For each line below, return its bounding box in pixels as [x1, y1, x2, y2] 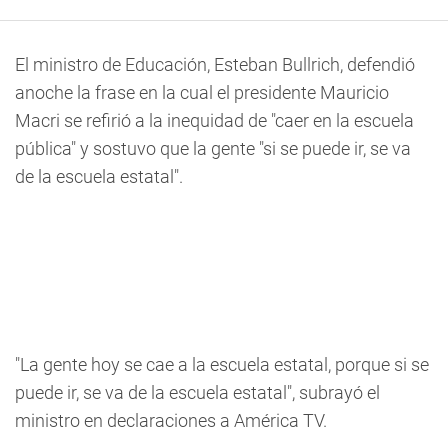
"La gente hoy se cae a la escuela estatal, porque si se [15, 354, 429, 376]
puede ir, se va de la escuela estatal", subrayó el [15, 382, 380, 404]
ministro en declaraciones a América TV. [15, 410, 327, 432]
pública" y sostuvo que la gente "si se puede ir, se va [15, 138, 411, 160]
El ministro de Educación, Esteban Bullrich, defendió [15, 54, 415, 76]
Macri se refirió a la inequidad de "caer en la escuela [15, 110, 414, 132]
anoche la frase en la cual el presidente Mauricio [15, 82, 389, 104]
